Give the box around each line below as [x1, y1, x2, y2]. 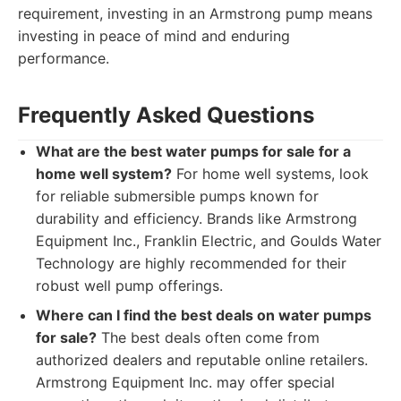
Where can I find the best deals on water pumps [36, 306, 371, 324]
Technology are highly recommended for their [36, 254, 346, 272]
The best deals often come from [97, 328, 320, 346]
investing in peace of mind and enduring [18, 27, 290, 45]
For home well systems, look [172, 165, 369, 183]
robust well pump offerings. [36, 277, 223, 294]
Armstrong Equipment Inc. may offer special [36, 373, 335, 391]
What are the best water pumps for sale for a [36, 142, 351, 160]
